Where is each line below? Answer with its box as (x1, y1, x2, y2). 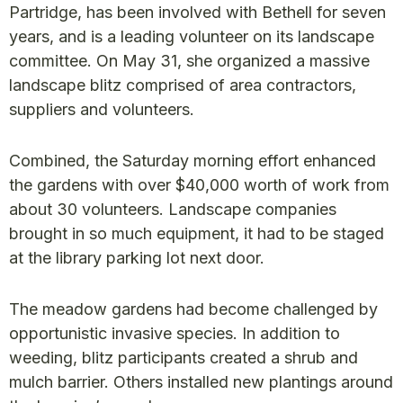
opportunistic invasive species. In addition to (9, 323, 340, 343)
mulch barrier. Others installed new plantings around (9, 372, 393, 391)
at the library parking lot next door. (9, 247, 264, 267)
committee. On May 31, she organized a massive (9, 50, 370, 70)
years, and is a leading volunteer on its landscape (9, 26, 374, 46)
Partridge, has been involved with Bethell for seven (9, 2, 386, 22)
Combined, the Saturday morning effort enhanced (9, 150, 376, 170)
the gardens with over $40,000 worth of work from (9, 175, 390, 194)
